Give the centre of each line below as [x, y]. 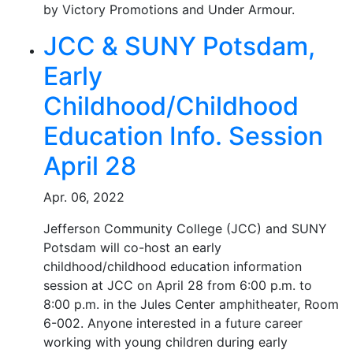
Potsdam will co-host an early [132, 247]
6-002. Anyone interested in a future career [173, 323]
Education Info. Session [183, 136]
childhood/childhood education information [173, 266]
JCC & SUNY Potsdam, [179, 46]
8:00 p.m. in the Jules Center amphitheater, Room [191, 304]
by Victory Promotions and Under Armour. [169, 9]
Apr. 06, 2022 [84, 197]
